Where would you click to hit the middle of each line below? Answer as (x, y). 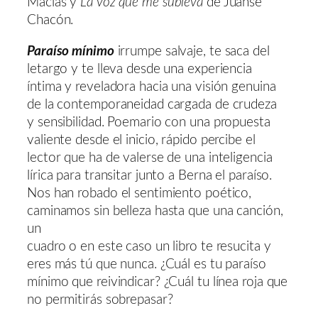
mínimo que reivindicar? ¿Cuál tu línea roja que (158, 282)
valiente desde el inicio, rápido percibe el (141, 140)
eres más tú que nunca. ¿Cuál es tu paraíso (147, 264)
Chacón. (50, 21)
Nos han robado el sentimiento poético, (139, 193)
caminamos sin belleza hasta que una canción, (155, 211)
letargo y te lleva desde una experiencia (139, 69)
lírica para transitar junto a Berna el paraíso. (150, 175)
